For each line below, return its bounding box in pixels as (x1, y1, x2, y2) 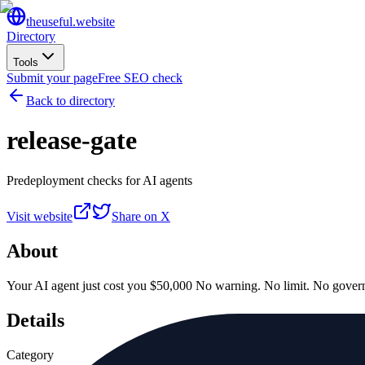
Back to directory (26, 94, 115, 108)
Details (7, 309, 64, 331)
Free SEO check (98, 71, 182, 85)
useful (42, 15, 73, 29)
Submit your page (7, 71, 98, 85)
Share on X (112, 209, 170, 223)
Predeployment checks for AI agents (7, 173, 192, 187)
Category (7, 347, 54, 362)
